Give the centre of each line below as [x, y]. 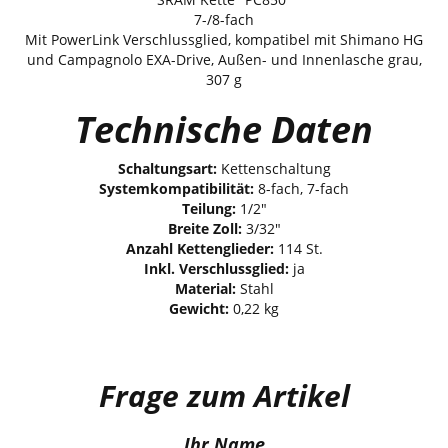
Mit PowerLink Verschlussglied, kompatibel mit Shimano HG [224, 39]
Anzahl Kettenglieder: [199, 248]
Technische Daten [224, 129]
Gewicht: [199, 308]
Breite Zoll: [204, 228]
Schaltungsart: [167, 168]
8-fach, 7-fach [301, 188]
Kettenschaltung [273, 168]
